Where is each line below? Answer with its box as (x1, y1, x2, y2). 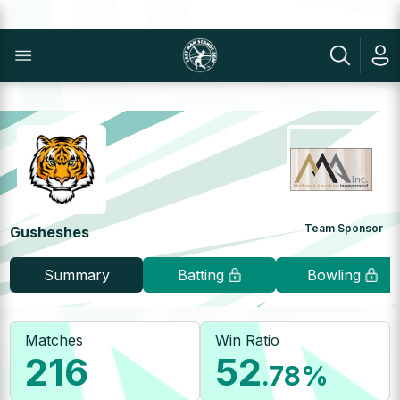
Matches (25, 331, 84, 349)
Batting (177, 266, 224, 284)
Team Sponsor (304, 221, 383, 235)
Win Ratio (215, 331, 279, 349)
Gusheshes (10, 223, 90, 241)
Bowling (306, 266, 361, 284)
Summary (43, 266, 110, 284)
